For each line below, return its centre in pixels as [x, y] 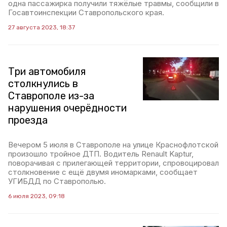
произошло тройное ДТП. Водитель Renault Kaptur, [101, 154]
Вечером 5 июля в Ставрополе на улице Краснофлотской [113, 145]
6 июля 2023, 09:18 [36, 196]
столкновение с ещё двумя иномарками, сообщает [103, 172]
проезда [28, 120]
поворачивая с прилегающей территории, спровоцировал [113, 163]
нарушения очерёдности [67, 108]
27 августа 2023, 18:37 [42, 28]
